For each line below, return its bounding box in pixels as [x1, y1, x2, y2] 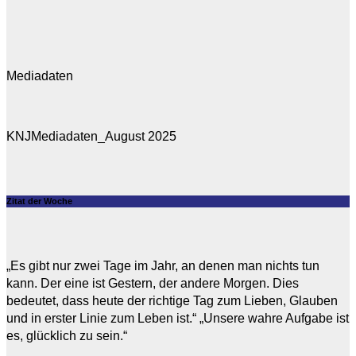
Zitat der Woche [6, 195, 72, 206]
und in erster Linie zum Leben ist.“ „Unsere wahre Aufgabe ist [6, 311, 349, 325]
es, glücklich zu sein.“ [6, 328, 127, 342]
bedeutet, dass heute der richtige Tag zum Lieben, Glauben [6, 293, 338, 308]
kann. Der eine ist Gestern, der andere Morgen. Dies [6, 276, 299, 290]
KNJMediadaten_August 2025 [6, 129, 176, 143]
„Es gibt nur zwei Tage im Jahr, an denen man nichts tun [6, 258, 319, 273]
